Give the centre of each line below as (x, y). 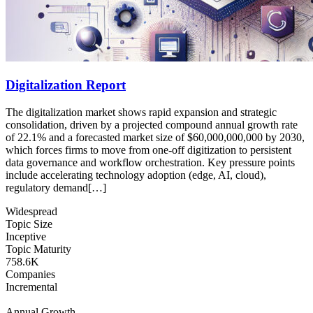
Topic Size (29, 224)
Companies (30, 274)
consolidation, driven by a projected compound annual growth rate (152, 124)
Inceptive (26, 236)
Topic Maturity (38, 249)
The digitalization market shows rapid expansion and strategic (141, 112)
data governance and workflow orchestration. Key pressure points (150, 162)
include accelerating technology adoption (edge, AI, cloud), (136, 175)
